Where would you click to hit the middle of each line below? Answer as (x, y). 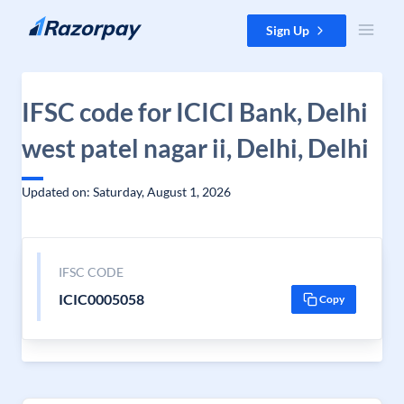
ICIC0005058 (101, 299)
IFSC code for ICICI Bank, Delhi (195, 112)
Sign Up (288, 30)
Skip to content (57, 23)
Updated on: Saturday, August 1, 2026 (126, 192)
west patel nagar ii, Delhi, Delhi (195, 148)
